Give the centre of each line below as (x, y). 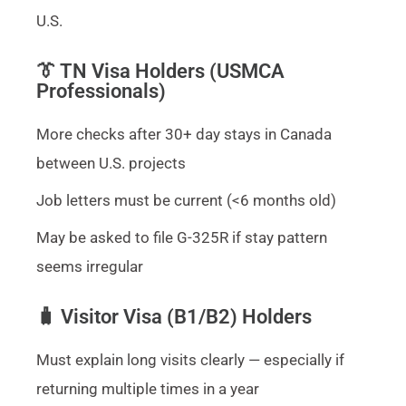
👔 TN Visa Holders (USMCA (160, 71)
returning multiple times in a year (148, 388)
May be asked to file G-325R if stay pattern (182, 237)
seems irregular (90, 266)
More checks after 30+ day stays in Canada (184, 134)
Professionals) (101, 91)
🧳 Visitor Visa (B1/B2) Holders (174, 316)
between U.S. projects (111, 163)
